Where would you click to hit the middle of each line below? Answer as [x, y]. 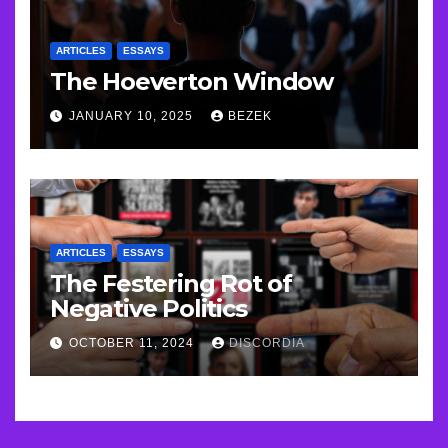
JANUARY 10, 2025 [133, 116]
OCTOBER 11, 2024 [133, 343]
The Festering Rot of [171, 283]
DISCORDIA [267, 343]
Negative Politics [148, 308]
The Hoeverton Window [191, 81]
